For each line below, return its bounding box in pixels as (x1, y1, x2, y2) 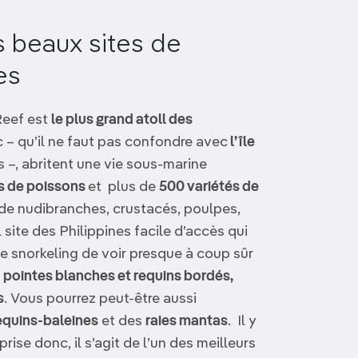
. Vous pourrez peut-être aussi (4, 292, 197, 306)
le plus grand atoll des (51, 113, 193, 127)
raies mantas (145, 314, 228, 328)
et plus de (88, 180, 159, 194)
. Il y (228, 314, 257, 328)
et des (98, 314, 145, 328)
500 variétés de (159, 180, 259, 194)
